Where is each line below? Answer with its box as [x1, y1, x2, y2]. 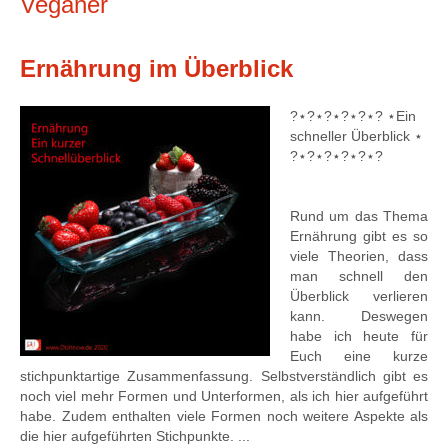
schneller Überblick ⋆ [290, 128, 423, 144]
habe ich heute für [290, 328, 428, 344]
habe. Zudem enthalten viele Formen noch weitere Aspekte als [20, 408, 428, 424]
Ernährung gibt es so [290, 228, 428, 244]
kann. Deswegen [290, 308, 428, 324]
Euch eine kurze [290, 348, 428, 364]
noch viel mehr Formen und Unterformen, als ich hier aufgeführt [20, 388, 428, 404]
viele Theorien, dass [290, 248, 428, 264]
